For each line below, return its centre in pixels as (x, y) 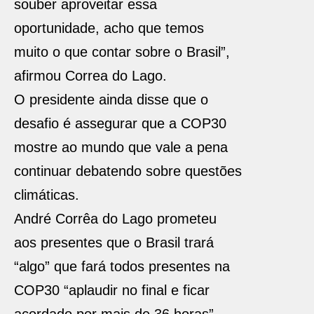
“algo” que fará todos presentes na (122, 266)
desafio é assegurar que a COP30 (120, 123)
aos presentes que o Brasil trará (114, 243)
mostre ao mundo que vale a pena (121, 147)
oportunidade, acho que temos (109, 28)
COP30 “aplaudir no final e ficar (112, 290)
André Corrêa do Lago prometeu (115, 219)
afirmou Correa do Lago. (90, 76)
